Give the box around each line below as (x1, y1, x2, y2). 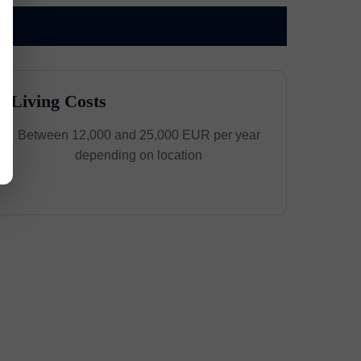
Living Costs (10, 91, 107, 111)
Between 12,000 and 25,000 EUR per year (17, 128, 260, 142)
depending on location (75, 148, 203, 162)
